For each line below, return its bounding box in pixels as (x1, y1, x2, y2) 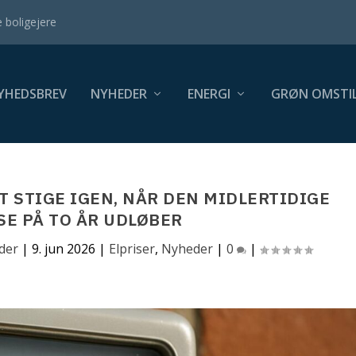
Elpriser (109, 240, 156, 257)
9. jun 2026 (32, 240, 96, 257)
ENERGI (187, 85, 230, 103)
